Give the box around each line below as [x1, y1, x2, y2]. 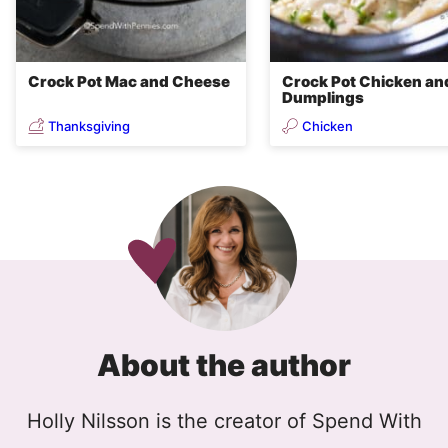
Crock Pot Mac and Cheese [28, 72, 230, 92]
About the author [97, 347, 351, 384]
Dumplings [282, 88, 364, 108]
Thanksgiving [48, 117, 130, 134]
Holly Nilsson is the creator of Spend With [26, 409, 422, 434]
